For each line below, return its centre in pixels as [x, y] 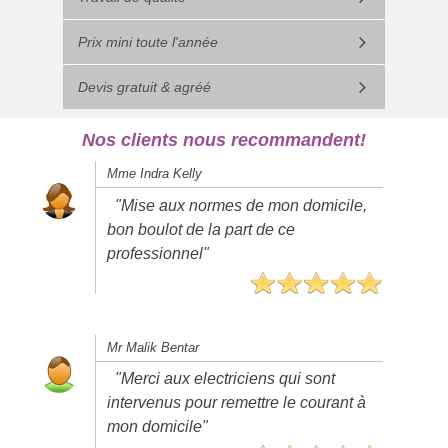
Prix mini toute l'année [147, 42]
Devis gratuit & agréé [144, 87]
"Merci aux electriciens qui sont [225, 379]
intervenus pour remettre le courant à [237, 403]
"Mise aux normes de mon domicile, [241, 205]
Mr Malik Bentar [153, 347]
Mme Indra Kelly [155, 174]
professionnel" [158, 253]
